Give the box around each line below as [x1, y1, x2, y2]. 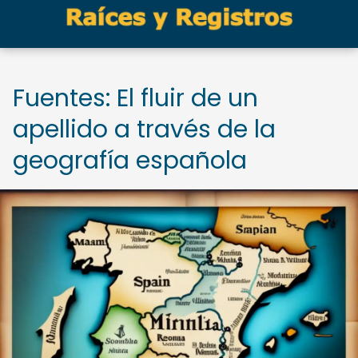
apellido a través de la [13, 113, 276, 146]
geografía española [13, 144, 247, 177]
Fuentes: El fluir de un [13, 82, 258, 115]
